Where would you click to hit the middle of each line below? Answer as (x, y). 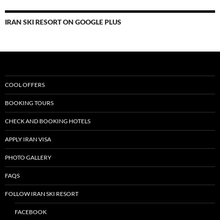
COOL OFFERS (25, 85)
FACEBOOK (31, 212)
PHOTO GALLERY (28, 157)
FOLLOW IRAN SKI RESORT (42, 194)
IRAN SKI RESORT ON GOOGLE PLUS (63, 22)
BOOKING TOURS (29, 103)
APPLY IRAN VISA (28, 139)
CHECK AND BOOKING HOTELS (48, 121)
